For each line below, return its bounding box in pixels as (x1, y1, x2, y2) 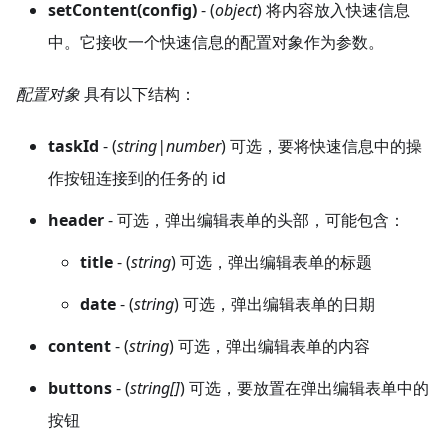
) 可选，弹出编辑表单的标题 (171, 251, 372, 274)
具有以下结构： (80, 83, 196, 106)
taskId (48, 135, 99, 158)
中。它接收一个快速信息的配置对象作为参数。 (48, 31, 384, 54)
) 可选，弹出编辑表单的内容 (169, 335, 370, 358)
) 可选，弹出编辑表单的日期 (174, 293, 375, 316)
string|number (117, 135, 221, 158)
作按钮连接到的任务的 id (48, 167, 226, 190)
